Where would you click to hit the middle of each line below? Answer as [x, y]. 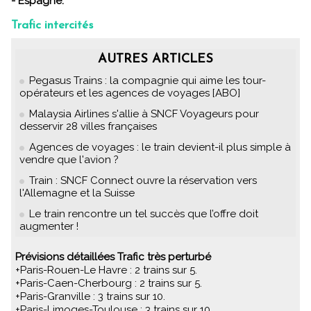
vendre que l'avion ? [69, 160]
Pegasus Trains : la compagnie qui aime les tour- [148, 81]
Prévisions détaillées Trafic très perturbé [116, 257]
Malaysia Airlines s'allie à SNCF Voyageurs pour [144, 114]
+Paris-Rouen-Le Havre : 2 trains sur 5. [106, 270]
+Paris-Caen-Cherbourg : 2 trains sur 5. [109, 283]
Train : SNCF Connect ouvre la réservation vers [143, 180]
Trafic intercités [52, 25]
